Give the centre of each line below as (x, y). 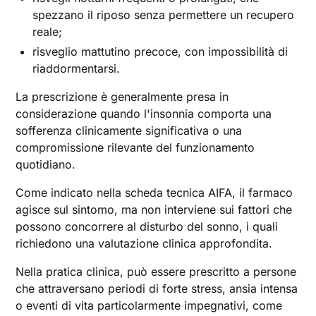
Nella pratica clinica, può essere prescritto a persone (156, 272)
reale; (48, 32)
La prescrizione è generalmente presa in (122, 97)
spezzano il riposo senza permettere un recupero (164, 15)
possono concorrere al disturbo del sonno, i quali (147, 226)
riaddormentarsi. (77, 68)
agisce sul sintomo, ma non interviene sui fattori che (154, 209)
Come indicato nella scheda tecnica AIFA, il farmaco (154, 193)
